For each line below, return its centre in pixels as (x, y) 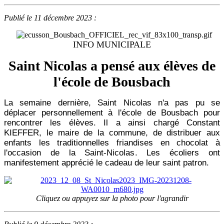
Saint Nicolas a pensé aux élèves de (112, 66)
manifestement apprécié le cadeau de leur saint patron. (106, 163)
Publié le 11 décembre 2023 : (50, 18)
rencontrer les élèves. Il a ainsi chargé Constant (112, 123)
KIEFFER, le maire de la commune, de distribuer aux (112, 133)
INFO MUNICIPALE (112, 45)
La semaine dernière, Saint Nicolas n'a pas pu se (112, 103)
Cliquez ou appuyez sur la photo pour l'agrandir (112, 198)
